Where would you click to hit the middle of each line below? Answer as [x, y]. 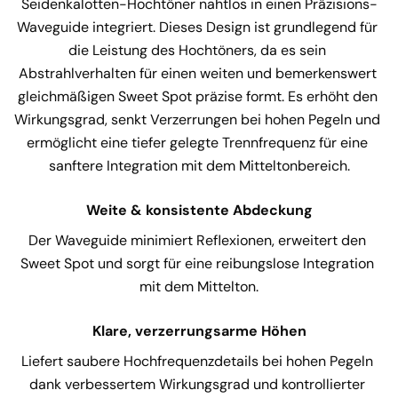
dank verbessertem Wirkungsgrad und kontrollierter [199, 384]
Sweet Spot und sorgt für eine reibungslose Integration [199, 263]
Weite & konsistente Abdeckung [199, 210]
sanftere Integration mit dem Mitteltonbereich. [199, 165]
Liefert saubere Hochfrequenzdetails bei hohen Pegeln [199, 361]
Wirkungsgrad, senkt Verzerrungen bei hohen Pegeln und [199, 119]
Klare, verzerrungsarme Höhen [199, 330]
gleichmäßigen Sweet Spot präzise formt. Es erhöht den [199, 96]
